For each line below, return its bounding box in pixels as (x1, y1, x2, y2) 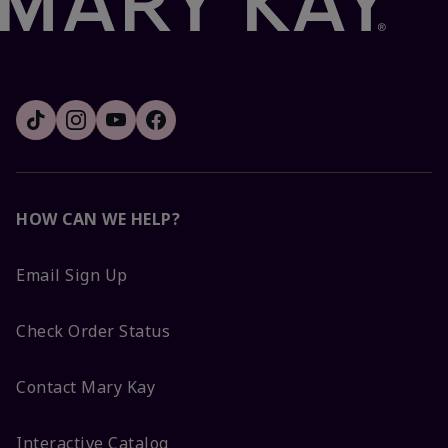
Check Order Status (16, 319, 170, 342)
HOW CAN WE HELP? (16, 207, 180, 230)
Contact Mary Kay (16, 375, 155, 398)
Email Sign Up (16, 263, 128, 286)
